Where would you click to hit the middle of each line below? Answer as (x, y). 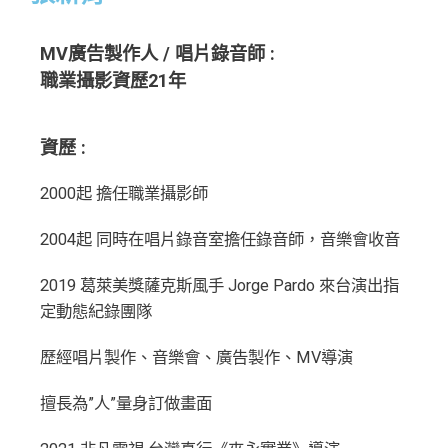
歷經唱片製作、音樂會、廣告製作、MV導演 (196, 357)
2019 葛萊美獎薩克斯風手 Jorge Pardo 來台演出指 (219, 285)
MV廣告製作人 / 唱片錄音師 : (157, 53)
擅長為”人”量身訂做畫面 (126, 403)
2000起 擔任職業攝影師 (124, 193)
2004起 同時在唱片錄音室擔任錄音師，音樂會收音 (220, 239)
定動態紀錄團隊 (96, 311)
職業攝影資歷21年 (113, 80)
